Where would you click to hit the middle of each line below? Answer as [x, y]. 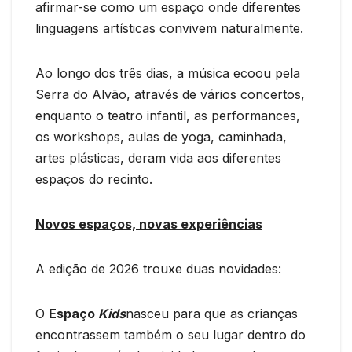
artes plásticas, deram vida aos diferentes [158, 158]
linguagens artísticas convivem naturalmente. [169, 28]
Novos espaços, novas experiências [149, 224]
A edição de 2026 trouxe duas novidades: [158, 268]
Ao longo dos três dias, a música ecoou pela [168, 73]
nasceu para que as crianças [212, 313]
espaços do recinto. [94, 179]
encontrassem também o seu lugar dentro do [170, 334]
